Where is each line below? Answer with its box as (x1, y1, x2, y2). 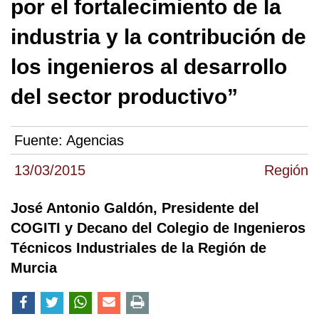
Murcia (11, 259, 57, 276)
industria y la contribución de (11, 24, 306, 48)
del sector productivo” (11, 84, 238, 108)
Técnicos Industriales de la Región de (11, 239, 266, 256)
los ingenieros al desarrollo (11, 54, 287, 78)
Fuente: (14, 132, 66, 148)
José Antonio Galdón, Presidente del (11, 199, 259, 216)
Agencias (66, 132, 124, 148)
